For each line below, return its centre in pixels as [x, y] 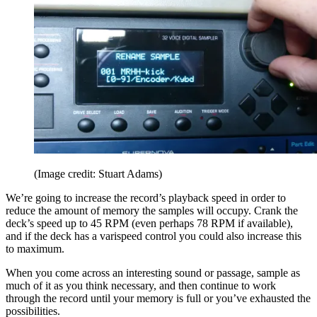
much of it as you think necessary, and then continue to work [141, 285]
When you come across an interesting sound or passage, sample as [153, 272]
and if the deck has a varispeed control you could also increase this [154, 236]
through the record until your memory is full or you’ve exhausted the [158, 298]
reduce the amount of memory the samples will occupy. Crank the [152, 210]
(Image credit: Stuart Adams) [98, 173]
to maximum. [36, 248]
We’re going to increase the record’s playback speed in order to [146, 197]
